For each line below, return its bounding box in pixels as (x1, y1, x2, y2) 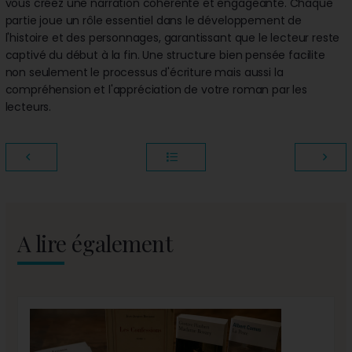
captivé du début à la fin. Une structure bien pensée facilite (5, 46, 325, 63)
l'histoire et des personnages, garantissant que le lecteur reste (5, 29, 340, 46)
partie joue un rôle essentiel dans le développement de (5, 12, 302, 28)
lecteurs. (5, 98, 52, 115)
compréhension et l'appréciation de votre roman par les (5, 81, 307, 97)
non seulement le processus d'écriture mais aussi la (5, 64, 284, 80)
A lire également (16, 228, 173, 258)
